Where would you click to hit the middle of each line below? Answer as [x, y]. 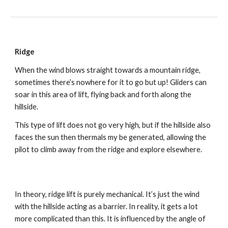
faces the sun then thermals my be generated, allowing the [111, 137]
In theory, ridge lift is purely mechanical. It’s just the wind [107, 194]
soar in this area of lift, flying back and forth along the [103, 94]
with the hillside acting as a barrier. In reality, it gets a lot [107, 206]
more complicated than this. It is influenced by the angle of [110, 219]
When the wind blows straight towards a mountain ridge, [108, 70]
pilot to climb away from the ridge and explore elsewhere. [109, 149]
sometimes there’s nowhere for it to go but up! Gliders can [111, 82]
